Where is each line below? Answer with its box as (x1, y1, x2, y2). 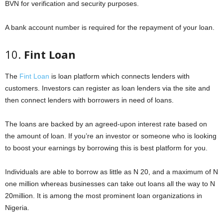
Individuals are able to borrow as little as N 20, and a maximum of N (5, 167, 218, 176)
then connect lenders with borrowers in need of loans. (5, 96, 174, 104)
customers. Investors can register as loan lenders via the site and (5, 84, 210, 92)
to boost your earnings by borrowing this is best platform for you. (5, 143, 208, 152)
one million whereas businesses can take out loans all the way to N (5, 179, 215, 188)
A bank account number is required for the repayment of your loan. (5, 23, 215, 31)
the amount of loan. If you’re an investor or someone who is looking (5, 131, 217, 140)
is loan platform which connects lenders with (49, 72, 190, 80)
